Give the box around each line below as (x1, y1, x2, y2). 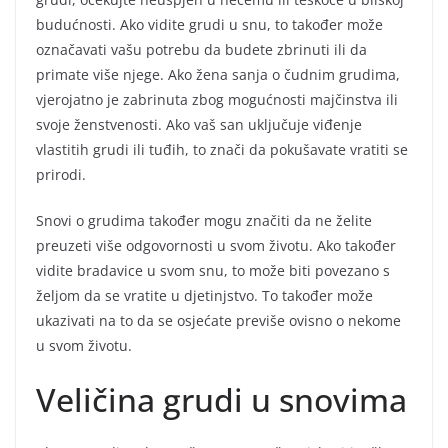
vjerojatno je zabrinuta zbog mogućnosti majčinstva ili (36, 89, 398, 109)
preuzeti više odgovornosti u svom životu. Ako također (36, 235, 396, 255)
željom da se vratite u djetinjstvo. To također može (36, 285, 373, 305)
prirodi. (36, 164, 86, 184)
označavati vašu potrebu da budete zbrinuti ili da (36, 39, 367, 59)
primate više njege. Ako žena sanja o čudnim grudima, (36, 64, 400, 84)
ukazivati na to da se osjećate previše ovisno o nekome (36, 310, 401, 330)
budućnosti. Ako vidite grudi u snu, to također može (36, 14, 383, 34)
